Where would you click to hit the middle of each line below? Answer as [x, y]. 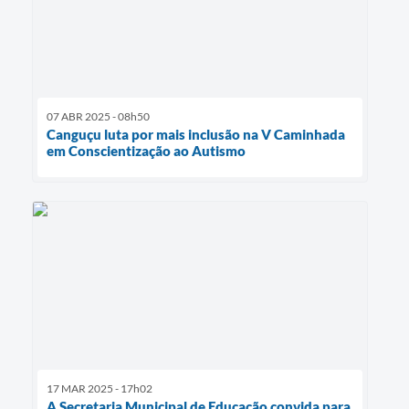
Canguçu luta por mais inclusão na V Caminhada [196, 135]
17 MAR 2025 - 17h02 [100, 389]
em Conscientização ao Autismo [146, 151]
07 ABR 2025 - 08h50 [98, 117]
